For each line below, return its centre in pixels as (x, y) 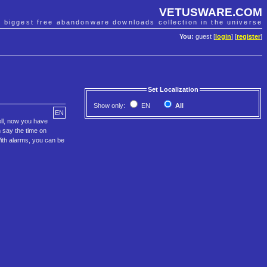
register (249, 37)
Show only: (110, 106)
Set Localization (173, 90)
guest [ (204, 37)
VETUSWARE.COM (211, 12)
